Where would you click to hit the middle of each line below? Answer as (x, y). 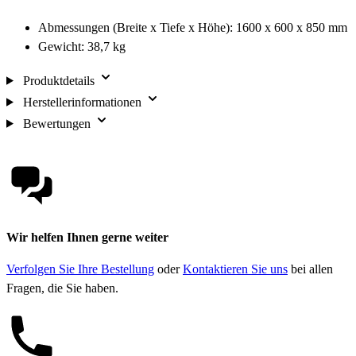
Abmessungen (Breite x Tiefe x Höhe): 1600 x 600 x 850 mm (193, 27)
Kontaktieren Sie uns (235, 269)
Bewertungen (56, 123)
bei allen (310, 269)
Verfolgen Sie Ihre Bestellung (80, 269)
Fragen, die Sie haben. (62, 288)
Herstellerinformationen (82, 102)
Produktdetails (58, 80)
